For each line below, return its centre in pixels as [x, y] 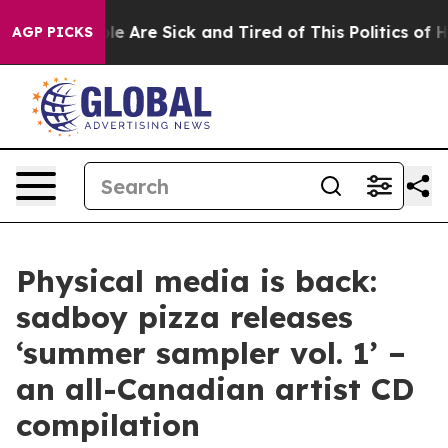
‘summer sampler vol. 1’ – [211, 353]
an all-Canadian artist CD [215, 389]
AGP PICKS [52, 32]
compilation [118, 425]
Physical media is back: [196, 281]
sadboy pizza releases [184, 317]
